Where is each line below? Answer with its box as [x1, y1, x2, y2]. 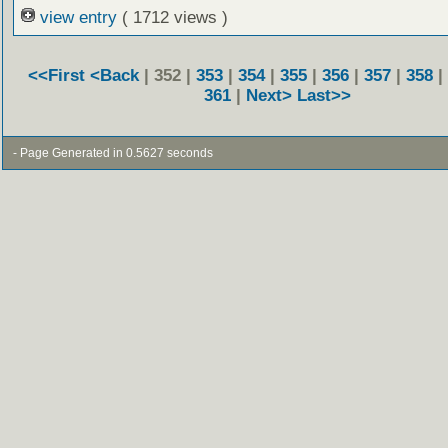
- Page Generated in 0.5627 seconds [12, 146, 213, 159]
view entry [34, 7, 122, 27]
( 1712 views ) [121, 7, 228, 27]
